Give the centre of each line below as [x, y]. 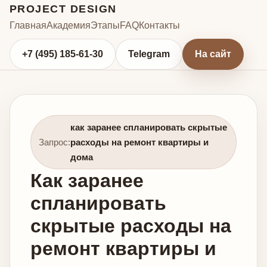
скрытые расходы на [131, 226]
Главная [28, 25]
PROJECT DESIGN [63, 9]
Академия [69, 25]
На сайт [213, 54]
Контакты [159, 25]
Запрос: [55, 142]
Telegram [149, 54]
